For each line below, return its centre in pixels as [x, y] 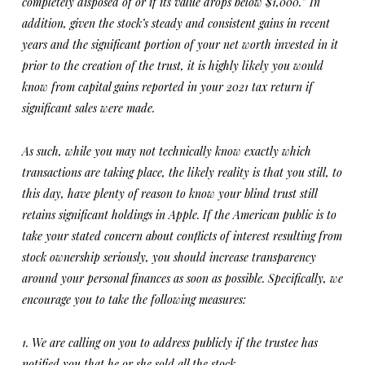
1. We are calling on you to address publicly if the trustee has [169, 343]
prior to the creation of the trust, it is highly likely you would [172, 66]
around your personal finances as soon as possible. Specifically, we [182, 278]
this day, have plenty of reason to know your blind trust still [169, 193]
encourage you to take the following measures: [134, 299]
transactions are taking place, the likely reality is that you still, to [182, 172]
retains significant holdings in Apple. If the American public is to [179, 215]
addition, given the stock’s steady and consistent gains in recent [176, 23]
